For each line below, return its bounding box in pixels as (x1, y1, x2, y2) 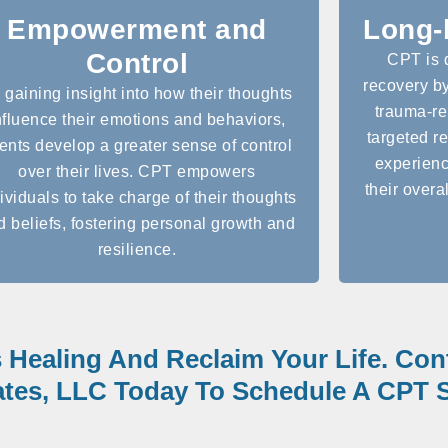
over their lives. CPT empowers (18, 162, 256, 180)
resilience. (97, 240, 177, 258)
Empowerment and (7, 13, 267, 45)
